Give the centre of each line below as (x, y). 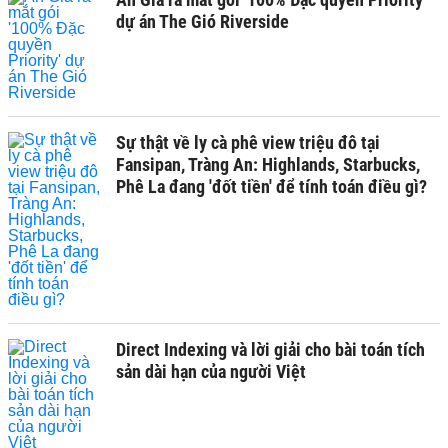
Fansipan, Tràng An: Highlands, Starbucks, (268, 164)
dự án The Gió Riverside (202, 21)
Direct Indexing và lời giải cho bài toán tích (270, 349)
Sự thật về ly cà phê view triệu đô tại (248, 142)
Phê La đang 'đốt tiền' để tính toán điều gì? (271, 186)
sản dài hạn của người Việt (211, 371)
